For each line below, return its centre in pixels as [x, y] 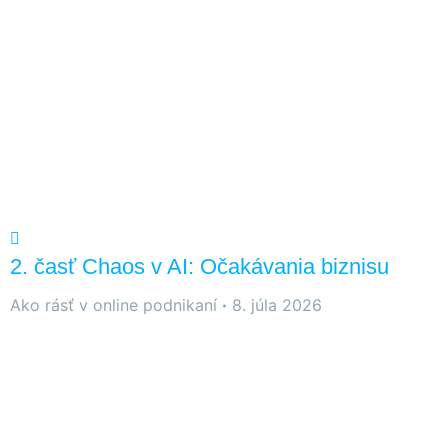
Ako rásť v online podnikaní [113, 305]
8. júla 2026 [277, 305]
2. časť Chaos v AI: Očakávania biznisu [199, 267]
